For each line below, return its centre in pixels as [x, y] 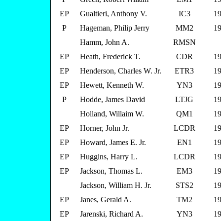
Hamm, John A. [105, 42]
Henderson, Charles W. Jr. [121, 71]
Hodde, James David [112, 99]
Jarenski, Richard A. [111, 214]
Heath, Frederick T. [110, 56]
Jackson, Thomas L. [111, 171]
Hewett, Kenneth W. [112, 85]
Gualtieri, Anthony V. [113, 14]
